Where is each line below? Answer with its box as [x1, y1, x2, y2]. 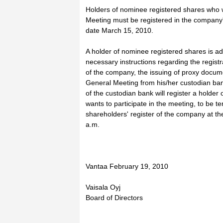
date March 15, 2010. [86, 26, 153, 34]
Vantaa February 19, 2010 [86, 162, 168, 170]
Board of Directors [86, 194, 143, 202]
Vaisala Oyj [86, 183, 120, 191]
